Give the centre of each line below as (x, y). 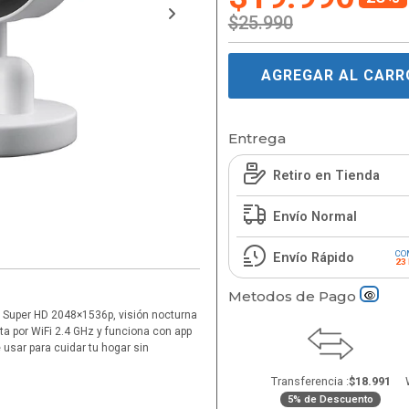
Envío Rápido (313, 257)
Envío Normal (315, 216)
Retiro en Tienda (326, 175)
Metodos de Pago (294, 296)
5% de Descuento (331, 399)
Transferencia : (309, 381)
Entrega (257, 139)
